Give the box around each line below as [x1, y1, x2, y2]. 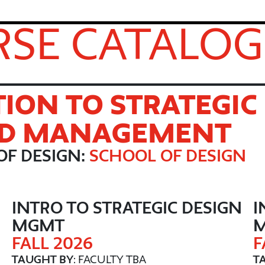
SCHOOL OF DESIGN [89, 147, 246, 164]
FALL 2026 [12, 234, 93, 252]
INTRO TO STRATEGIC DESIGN [12, 199, 242, 216]
